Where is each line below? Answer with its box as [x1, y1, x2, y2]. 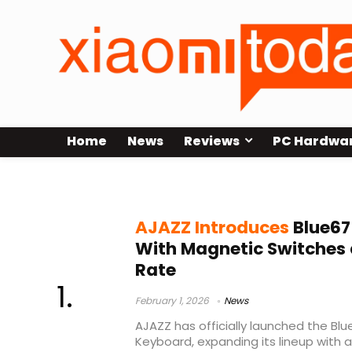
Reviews [184, 132, 240, 151]
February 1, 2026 [135, 294, 209, 308]
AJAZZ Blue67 [57, 174, 168, 197]
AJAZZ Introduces [135, 215, 289, 240]
